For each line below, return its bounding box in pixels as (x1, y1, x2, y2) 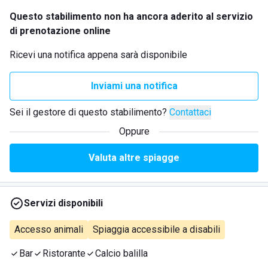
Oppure (118, 126, 150, 137)
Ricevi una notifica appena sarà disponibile (10, 49, 187, 60)
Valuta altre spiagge (89, 152, 179, 163)
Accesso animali (14, 224, 83, 235)
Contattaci (169, 106, 211, 118)
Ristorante (42, 248, 86, 259)
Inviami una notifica (90, 80, 178, 92)
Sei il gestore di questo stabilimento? (10, 106, 167, 118)
